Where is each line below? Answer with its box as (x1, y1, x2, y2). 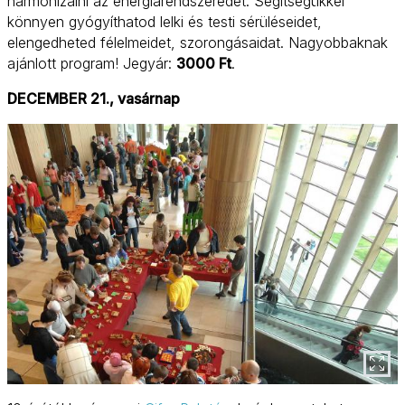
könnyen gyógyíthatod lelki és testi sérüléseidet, (7, 13, 322, 32)
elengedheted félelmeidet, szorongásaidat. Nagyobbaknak (7, 33, 388, 52)
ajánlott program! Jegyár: (7, 54, 176, 73)
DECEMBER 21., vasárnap (7, 89, 180, 108)
